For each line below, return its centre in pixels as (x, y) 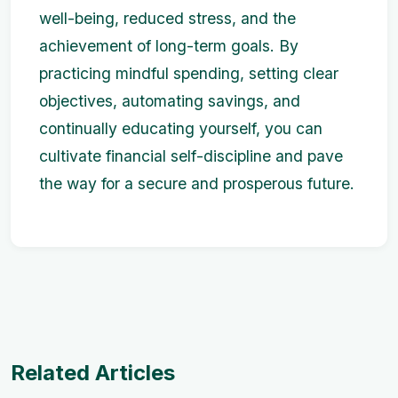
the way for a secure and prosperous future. (197, 183)
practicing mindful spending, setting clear (189, 73)
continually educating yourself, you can (181, 128)
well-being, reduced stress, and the (167, 18)
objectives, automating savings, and (170, 101)
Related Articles (93, 373)
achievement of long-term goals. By (169, 46)
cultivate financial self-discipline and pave (191, 156)
